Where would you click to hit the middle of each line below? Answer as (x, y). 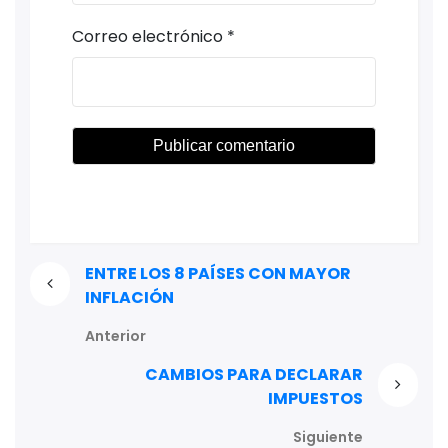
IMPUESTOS (316, 399)
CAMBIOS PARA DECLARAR (254, 375)
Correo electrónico (147, 36)
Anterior (115, 336)
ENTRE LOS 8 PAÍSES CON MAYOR (217, 274)
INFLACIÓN (129, 298)
